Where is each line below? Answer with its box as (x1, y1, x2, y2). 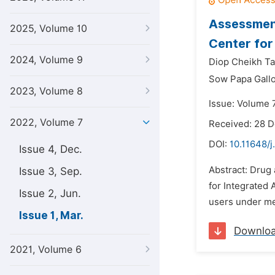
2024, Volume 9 (10, 54, 83, 66)
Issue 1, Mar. (19, 209, 83, 222)
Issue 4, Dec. (19, 143, 82, 155)
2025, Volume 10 (10, 23, 87, 34)
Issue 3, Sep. (19, 165, 82, 177)
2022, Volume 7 (10, 117, 83, 128)
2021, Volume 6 (10, 244, 82, 255)
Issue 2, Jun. (19, 187, 81, 199)
